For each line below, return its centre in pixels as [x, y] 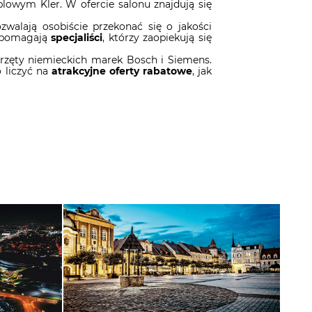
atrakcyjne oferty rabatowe [122, 71]
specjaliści [77, 38]
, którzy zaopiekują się [157, 38]
